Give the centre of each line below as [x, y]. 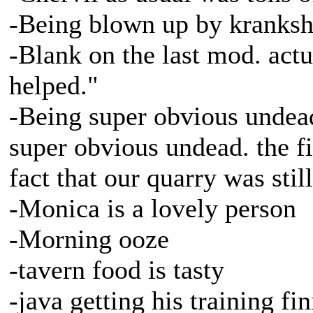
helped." [54, 85]
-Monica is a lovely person [153, 208]
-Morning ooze [89, 239]
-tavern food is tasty [117, 270]
